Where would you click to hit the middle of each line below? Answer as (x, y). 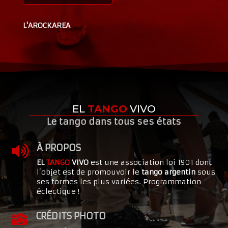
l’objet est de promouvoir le (89, 172)
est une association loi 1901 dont (150, 163)
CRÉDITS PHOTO (70, 216)
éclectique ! (58, 192)
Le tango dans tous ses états (114, 122)
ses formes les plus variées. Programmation (119, 182)
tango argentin (168, 172)
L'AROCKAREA (46, 26)
